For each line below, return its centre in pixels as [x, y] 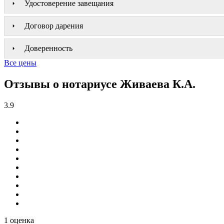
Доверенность [48, 48]
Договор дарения [54, 25]
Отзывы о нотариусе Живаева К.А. [100, 84]
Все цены [20, 62]
